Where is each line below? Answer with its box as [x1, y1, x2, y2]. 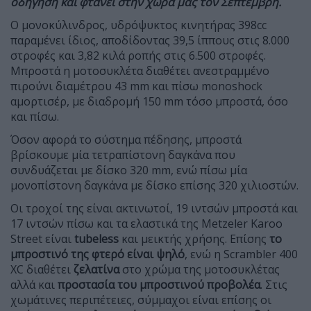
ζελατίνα [74, 261, 119, 277]
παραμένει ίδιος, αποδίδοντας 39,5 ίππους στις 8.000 [10, 32, 289, 48]
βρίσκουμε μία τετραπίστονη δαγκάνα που [10, 146, 235, 162]
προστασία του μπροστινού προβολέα [58, 276, 260, 292]
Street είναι [10, 230, 74, 246]
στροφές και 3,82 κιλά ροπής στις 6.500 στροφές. [10, 47, 266, 63]
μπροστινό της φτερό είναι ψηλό [10, 246, 185, 262]
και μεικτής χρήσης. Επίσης [119, 230, 269, 246]
